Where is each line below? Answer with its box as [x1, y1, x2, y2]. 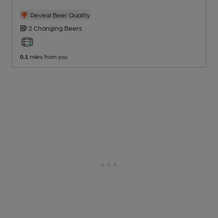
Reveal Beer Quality [28, 10, 90, 18]
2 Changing [28, 23, 64, 32]
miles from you [28, 53, 67, 60]
